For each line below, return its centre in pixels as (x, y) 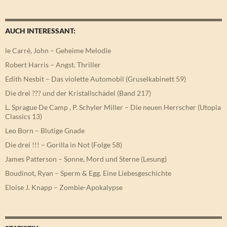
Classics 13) (24, 117)
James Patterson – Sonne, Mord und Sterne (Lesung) (86, 159)
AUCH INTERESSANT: (40, 31)
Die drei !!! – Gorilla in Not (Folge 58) (64, 145)
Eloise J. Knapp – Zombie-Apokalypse (64, 187)
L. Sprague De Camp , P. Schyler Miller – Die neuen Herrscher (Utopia (113, 107)
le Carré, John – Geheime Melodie (58, 51)
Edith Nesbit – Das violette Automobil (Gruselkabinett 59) (96, 79)
